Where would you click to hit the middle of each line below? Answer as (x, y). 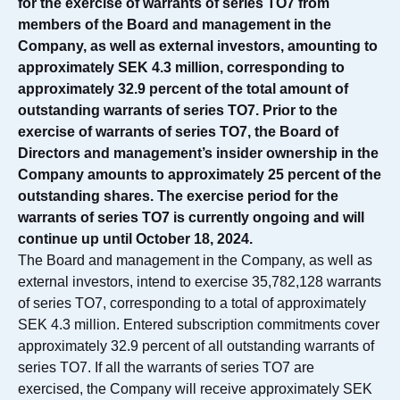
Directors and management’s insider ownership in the (198, 153)
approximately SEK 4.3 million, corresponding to (181, 67)
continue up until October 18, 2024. (135, 239)
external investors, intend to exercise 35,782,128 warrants (200, 282)
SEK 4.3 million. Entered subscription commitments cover (199, 325)
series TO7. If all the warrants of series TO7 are (166, 367)
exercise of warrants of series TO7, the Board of (178, 132)
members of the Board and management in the (175, 25)
